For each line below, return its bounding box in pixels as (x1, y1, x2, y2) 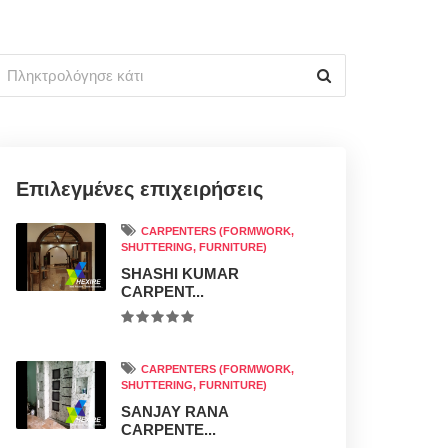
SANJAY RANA (121, 403, 228, 420)
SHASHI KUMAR (121, 265, 239, 282)
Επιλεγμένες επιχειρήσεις (16, 178, 263, 200)
